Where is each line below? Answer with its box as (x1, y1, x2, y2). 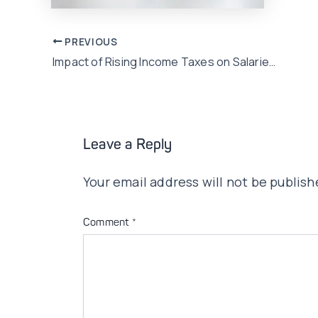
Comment (83, 218, 132, 229)
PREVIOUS (62, 35, 118, 48)
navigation (50, 55, 116, 72)
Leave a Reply (83, 138, 172, 153)
